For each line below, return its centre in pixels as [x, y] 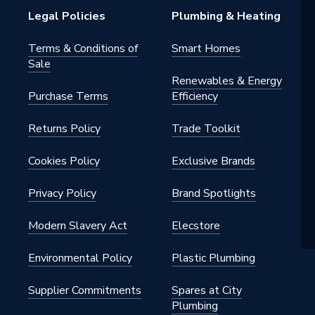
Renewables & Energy [227, 81]
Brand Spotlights [214, 193]
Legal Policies [67, 16]
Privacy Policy [62, 193]
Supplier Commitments [85, 290]
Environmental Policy [80, 258]
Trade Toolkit [206, 129]
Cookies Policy [64, 161]
